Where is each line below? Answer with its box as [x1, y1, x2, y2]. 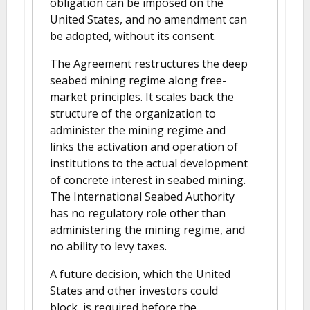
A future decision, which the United [50, 266, 230, 282]
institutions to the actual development [50, 156, 248, 171]
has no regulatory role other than [50, 206, 226, 221]
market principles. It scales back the [50, 89, 234, 104]
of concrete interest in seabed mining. [50, 172, 246, 188]
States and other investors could [50, 283, 218, 298]
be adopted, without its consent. [50, 28, 216, 44]
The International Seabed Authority [50, 189, 235, 204]
